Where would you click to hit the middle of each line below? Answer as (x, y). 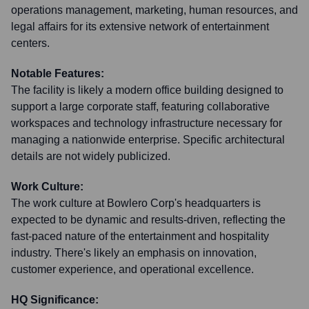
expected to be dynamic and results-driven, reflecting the (148, 220)
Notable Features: (58, 73)
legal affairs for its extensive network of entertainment (140, 27)
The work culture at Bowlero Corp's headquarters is (136, 203)
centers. (30, 43)
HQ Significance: (55, 300)
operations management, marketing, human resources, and (154, 10)
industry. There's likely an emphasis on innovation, (134, 253)
